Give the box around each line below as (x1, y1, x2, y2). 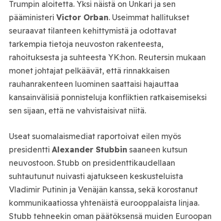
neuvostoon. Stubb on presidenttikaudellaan (8, 158, 175, 168)
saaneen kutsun (127, 145, 187, 155)
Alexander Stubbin (51, 145, 127, 155)
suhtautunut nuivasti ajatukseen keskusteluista (8, 171, 183, 182)
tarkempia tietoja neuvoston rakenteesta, (8, 38, 163, 49)
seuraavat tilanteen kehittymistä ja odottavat (8, 25, 177, 36)
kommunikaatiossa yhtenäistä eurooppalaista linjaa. (8, 198, 199, 208)
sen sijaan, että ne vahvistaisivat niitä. (8, 105, 146, 115)
